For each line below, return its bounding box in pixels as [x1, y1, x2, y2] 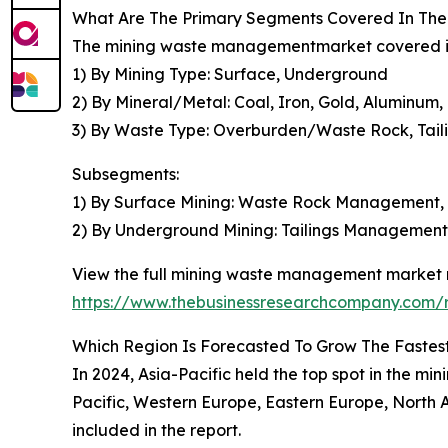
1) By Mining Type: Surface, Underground [72, 64, 388, 85]
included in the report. [72, 420, 241, 441]
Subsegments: [72, 164, 179, 185]
